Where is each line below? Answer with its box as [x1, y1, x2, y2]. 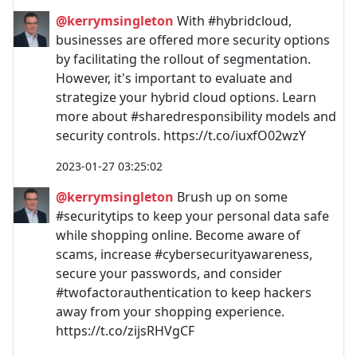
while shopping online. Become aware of [56, 226, 300, 244]
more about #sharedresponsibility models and [56, 107, 336, 125]
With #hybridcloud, [174, 11, 292, 29]
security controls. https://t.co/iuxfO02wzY [56, 126, 306, 144]
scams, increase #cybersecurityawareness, [56, 245, 312, 263]
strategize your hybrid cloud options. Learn [56, 88, 316, 106]
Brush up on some [174, 187, 288, 206]
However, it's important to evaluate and [56, 69, 292, 87]
